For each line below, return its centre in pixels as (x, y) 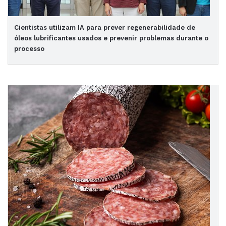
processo (29, 49)
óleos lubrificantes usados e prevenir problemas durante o (111, 38)
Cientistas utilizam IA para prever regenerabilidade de (105, 27)
